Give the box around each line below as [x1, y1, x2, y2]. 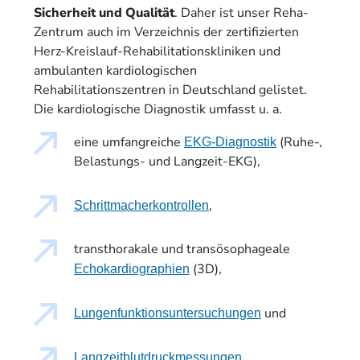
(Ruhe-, [276, 133, 322, 152]
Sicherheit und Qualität [34, 4, 174, 22]
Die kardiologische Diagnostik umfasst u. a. [34, 100, 282, 119]
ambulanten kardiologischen [34, 62, 197, 80]
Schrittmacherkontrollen [74, 198, 209, 213]
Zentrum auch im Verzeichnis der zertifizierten [34, 23, 299, 42]
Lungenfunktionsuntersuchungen [74, 305, 261, 321]
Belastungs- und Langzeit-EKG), [74, 153, 260, 171]
